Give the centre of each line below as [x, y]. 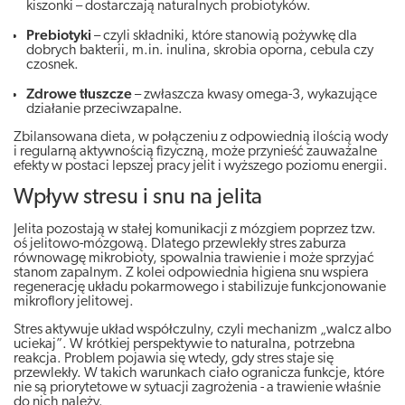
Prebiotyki [59, 36]
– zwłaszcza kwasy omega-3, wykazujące [254, 94]
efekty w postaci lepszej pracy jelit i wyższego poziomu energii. [201, 166]
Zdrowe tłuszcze [79, 94]
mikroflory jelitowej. [74, 301]
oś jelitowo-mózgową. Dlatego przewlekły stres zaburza [180, 244]
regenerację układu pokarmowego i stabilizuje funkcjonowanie [200, 287]
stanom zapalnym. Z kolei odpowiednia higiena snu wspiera [191, 273]
